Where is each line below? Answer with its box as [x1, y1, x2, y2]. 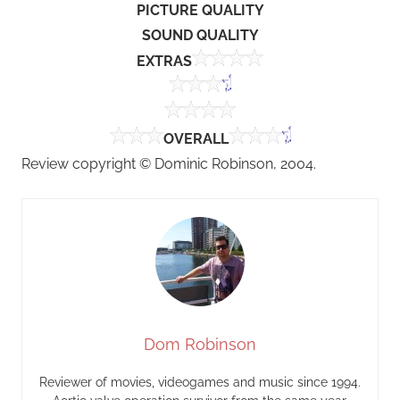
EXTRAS [137, 53, 192, 71]
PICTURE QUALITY [136, 2, 264, 20]
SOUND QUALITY [141, 27, 259, 45]
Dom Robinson [144, 335, 256, 354]
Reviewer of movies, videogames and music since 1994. [39, 375, 361, 390]
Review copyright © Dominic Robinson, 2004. [21, 155, 316, 173]
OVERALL [162, 130, 229, 148]
